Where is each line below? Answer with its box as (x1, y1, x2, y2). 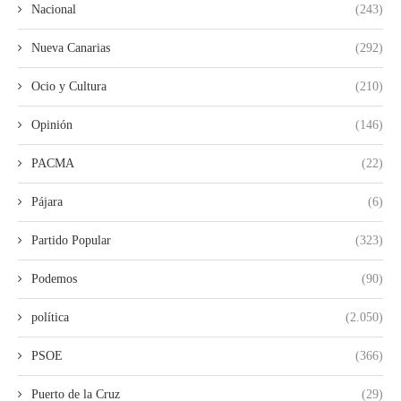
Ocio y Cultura (31, 79, 107, 93)
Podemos (31, 271, 77, 286)
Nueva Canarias (31, 40, 110, 55)
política (31, 310, 69, 324)
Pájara (31, 194, 63, 209)
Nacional (31, 2, 76, 16)
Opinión (31, 117, 73, 132)
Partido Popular (31, 233, 111, 247)
